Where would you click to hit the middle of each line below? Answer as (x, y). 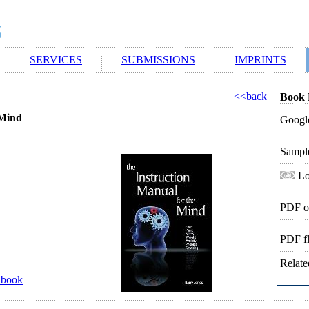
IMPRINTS (260, 60)
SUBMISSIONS (158, 60)
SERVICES (56, 60)
